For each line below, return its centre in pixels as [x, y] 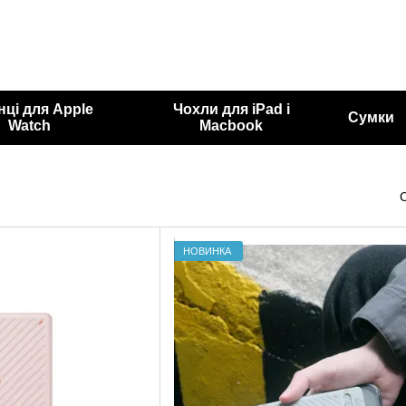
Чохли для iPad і [231, 109]
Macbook [232, 126]
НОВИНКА [207, 251]
